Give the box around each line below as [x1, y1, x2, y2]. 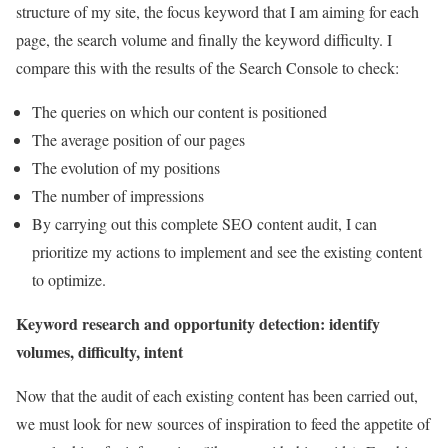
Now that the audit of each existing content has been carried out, [16, 385, 418, 407]
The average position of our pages [32, 129, 245, 151]
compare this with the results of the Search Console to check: [16, 57, 399, 79]
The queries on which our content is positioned [32, 101, 327, 123]
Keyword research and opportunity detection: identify [16, 312, 380, 336]
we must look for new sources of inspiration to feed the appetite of [16, 413, 430, 435]
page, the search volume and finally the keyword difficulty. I [16, 29, 392, 51]
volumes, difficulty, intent [16, 340, 183, 364]
